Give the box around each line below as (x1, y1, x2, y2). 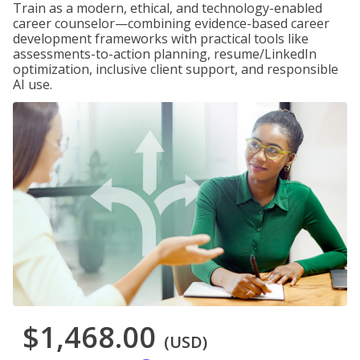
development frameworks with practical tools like (13, 30, 309, 47)
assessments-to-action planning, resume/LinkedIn (13, 45, 317, 63)
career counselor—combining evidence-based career (13, 14, 329, 32)
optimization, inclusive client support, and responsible (13, 60, 338, 78)
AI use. (13, 76, 52, 93)
